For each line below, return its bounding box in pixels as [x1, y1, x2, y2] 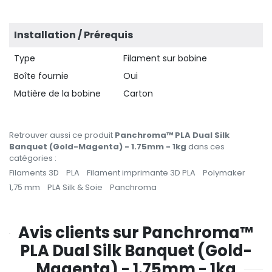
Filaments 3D [9, 166, 59, 178]
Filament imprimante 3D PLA [87, 166, 195, 178]
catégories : [9, 152, 56, 164]
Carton [123, 87, 153, 100]
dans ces [186, 140, 225, 152]
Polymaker [203, 166, 245, 178]
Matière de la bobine [14, 87, 101, 100]
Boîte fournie [14, 69, 69, 82]
